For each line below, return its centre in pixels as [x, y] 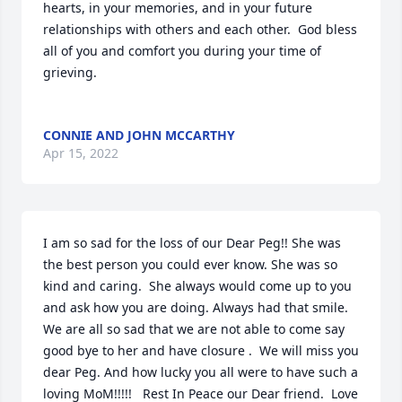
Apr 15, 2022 [81, 153]
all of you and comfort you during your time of [182, 50]
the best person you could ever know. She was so [190, 264]
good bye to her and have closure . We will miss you [201, 350]
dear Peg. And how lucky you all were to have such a [201, 371]
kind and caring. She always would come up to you [197, 285]
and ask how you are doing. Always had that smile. [196, 307]
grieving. [70, 72]
